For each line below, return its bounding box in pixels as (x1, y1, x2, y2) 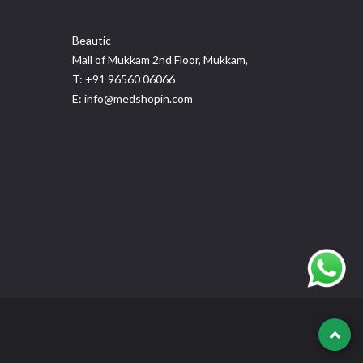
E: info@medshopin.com (72, 92, 193, 105)
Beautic (72, 33, 111, 47)
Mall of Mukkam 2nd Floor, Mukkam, (72, 53, 248, 66)
